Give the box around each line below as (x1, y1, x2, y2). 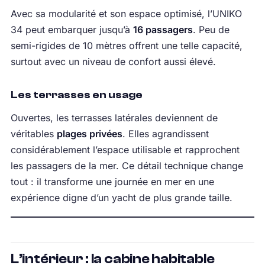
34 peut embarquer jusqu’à (10, 24, 133, 36)
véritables (10, 128, 57, 140)
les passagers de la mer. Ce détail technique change (10, 160, 243, 172)
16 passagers (132, 24, 193, 36)
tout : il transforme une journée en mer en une (10, 176, 214, 188)
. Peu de (192, 24, 230, 36)
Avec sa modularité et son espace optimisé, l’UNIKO (10, 8, 242, 20)
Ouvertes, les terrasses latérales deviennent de (10, 112, 218, 124)
